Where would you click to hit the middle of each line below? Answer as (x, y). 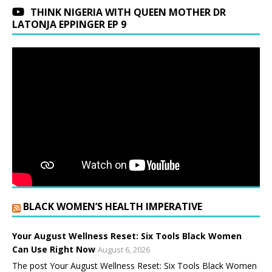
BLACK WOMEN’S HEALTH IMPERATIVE (113, 207)
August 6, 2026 (124, 250)
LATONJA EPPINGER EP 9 (69, 24)
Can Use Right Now (54, 250)
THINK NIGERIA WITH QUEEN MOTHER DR (128, 12)
